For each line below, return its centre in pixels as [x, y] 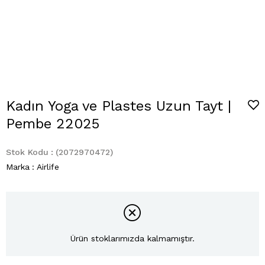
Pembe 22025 [53, 124]
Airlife [48, 167]
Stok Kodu [27, 152]
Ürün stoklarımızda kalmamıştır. [132, 239]
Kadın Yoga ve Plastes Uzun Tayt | [119, 106]
